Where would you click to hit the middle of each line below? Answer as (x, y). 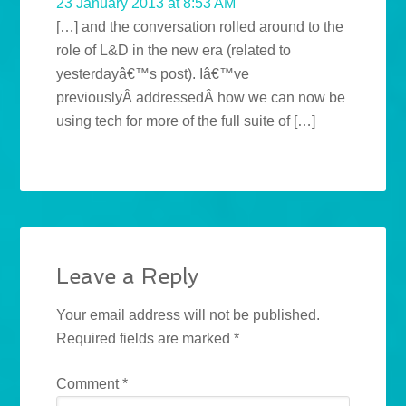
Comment (90, 384)
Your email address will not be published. (188, 315)
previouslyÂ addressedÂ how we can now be (201, 98)
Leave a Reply (128, 276)
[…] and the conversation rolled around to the (200, 27)
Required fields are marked (145, 339)
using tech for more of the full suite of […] (186, 121)
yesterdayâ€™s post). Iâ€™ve (153, 74)
